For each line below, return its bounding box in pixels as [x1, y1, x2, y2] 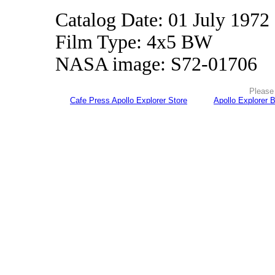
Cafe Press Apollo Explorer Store [70, 96, 187, 105]
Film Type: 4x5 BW [55, 31, 212, 53]
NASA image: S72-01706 [55, 53, 257, 75]
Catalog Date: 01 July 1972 [55, 9, 269, 31]
